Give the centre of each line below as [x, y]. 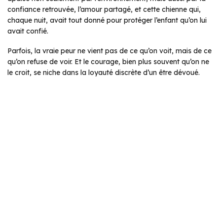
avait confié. [28, 31]
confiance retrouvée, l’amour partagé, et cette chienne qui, [104, 10]
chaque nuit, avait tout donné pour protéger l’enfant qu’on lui [107, 20]
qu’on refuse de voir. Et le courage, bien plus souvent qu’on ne [108, 62]
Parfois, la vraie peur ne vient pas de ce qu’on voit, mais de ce [110, 51]
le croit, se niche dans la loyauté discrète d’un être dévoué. [104, 73]
